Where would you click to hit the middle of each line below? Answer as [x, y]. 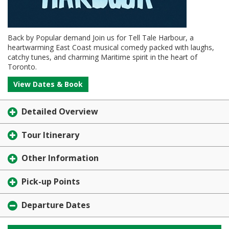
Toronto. [22, 67]
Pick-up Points [51, 182]
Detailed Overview [60, 111]
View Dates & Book [48, 84]
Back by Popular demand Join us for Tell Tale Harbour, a [101, 38]
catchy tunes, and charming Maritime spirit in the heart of [102, 57]
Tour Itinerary [50, 135]
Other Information [60, 158]
